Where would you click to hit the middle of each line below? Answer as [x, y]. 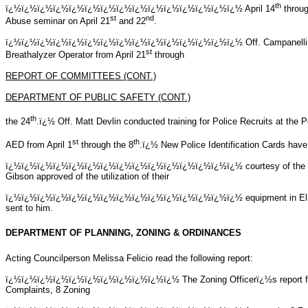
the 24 [18, 121]
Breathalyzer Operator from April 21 [76, 55]
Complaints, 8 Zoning [48, 289]
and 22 [131, 21]
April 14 [260, 8]
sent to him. [29, 208]
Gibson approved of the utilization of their [87, 176]
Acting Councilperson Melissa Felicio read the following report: [129, 258]
